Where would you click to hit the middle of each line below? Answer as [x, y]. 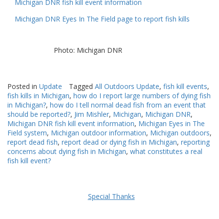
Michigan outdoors [180, 133]
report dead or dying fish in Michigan [119, 142]
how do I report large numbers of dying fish [142, 96]
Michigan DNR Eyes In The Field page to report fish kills [102, 19]
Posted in [23, 87]
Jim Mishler [92, 114]
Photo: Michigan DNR [88, 50]
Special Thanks [111, 197]
